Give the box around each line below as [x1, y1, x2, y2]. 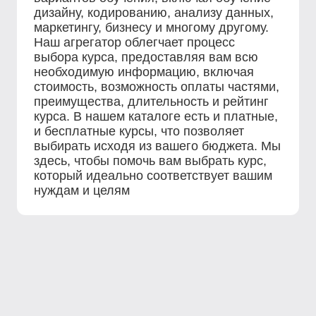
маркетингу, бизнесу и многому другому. [34, 20, 269, 35]
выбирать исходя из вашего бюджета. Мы [34, 139, 281, 153]
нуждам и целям [34, 183, 130, 197]
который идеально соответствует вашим [34, 169, 272, 183]
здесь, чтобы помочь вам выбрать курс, [34, 154, 267, 168]
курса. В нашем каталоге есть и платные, [34, 109, 278, 123]
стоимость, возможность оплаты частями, [34, 80, 279, 94]
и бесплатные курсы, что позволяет [34, 124, 244, 138]
